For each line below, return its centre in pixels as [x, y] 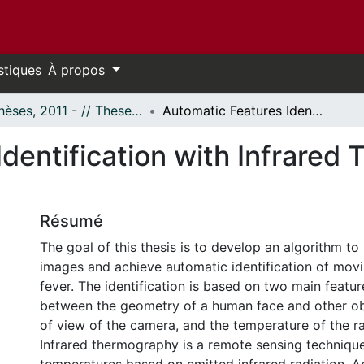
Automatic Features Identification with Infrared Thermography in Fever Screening [317, 110]
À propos [78, 70]
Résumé [71, 221]
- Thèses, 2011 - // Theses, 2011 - [137, 110]
